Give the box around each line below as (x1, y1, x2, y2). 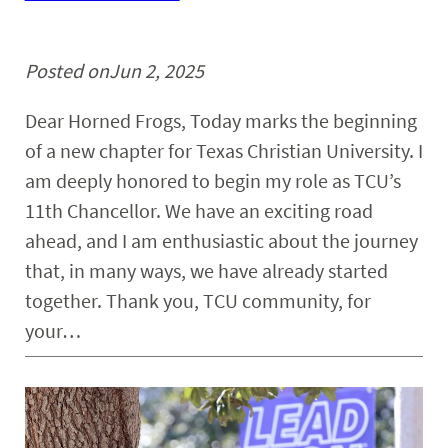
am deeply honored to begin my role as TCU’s (24, 168, 401, 194)
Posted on (24, 58, 109, 84)
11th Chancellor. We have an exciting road (24, 198, 373, 224)
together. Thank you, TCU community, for (24, 288, 371, 314)
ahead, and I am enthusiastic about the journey (24, 228, 418, 254)
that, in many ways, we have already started (24, 258, 388, 284)
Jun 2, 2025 (108, 58, 204, 84)
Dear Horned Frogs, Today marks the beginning (24, 108, 417, 134)
